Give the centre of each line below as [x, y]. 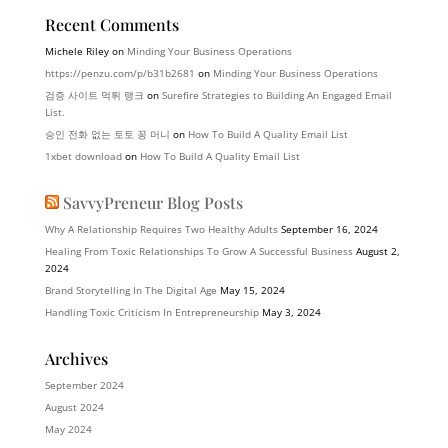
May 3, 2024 [291, 312]
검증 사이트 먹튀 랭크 [94, 95]
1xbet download [83, 156]
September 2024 [84, 385]
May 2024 [68, 429]
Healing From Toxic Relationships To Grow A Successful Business [198, 251]
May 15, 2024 [252, 290]
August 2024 [74, 407]
